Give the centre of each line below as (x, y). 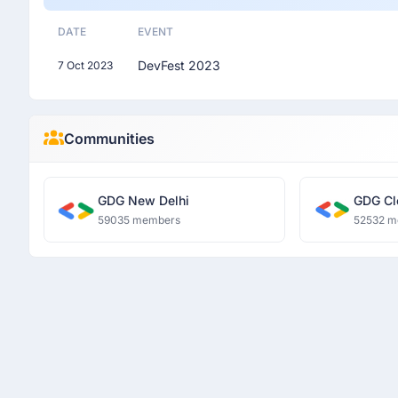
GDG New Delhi (143, 200)
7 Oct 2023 (85, 65)
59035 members (139, 220)
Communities (109, 139)
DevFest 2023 (179, 65)
